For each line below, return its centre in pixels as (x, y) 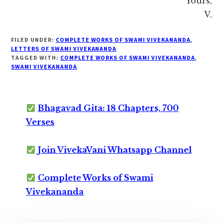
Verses (40, 122)
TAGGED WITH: (36, 58)
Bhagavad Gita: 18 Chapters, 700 (108, 108)
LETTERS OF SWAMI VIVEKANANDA (64, 49)
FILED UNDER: (33, 40)
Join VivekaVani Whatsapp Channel (114, 150)
